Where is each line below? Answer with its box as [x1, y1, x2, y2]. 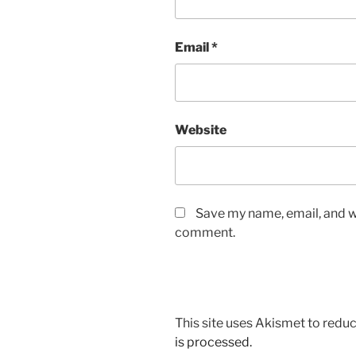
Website [175, 122, 226, 138]
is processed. [175, 334, 252, 350]
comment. [175, 224, 235, 240]
